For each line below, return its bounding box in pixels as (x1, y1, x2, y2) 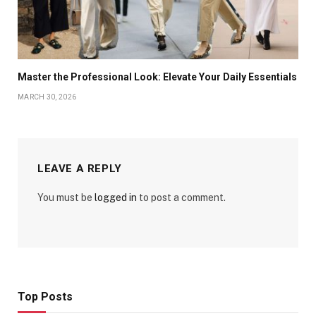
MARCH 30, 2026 (18, 93, 77, 101)
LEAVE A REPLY (37, 162, 122, 175)
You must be (37, 192, 95, 203)
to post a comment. (137, 192, 226, 203)
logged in (95, 192, 137, 203)
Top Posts (18, 290, 73, 303)
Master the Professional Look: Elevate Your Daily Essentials (18, 71, 297, 83)
